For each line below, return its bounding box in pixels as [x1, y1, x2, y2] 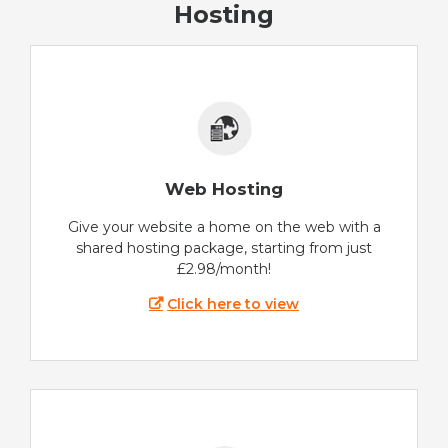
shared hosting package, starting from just [76, 238, 372, 257]
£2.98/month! [177, 259, 271, 278]
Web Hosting [165, 179, 283, 200]
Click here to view [167, 294, 300, 313]
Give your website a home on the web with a [67, 217, 381, 236]
